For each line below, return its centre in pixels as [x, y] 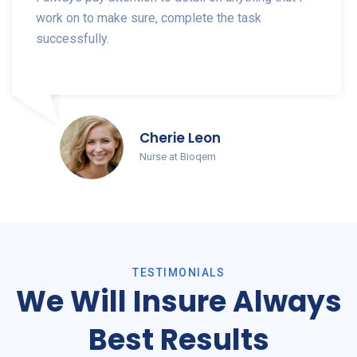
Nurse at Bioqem [178, 156]
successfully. [73, 38]
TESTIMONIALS [178, 272]
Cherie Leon [180, 137]
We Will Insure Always [178, 301]
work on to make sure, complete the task [149, 18]
